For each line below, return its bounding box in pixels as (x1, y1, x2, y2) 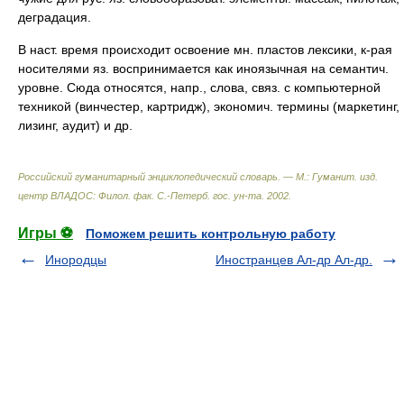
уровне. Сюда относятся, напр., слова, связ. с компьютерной (18, 80, 381, 95)
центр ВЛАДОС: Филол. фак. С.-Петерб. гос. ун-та (18, 190, 262, 201)
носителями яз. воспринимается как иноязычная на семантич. (18, 61, 389, 76)
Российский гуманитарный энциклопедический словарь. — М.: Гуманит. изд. (18, 171, 378, 182)
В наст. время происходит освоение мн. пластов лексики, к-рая (18, 42, 392, 57)
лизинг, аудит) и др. (18, 118, 133, 133)
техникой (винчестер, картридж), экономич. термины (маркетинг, (18, 99, 399, 114)
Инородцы (45, 252, 106, 267)
